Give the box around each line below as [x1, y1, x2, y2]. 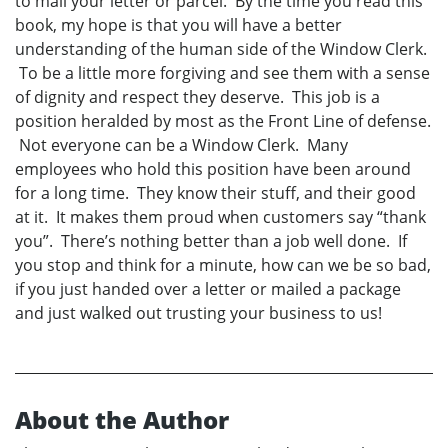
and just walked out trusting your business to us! [15, 302, 382, 325]
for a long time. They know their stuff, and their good [15, 182, 416, 205]
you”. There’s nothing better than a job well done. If [15, 230, 407, 253]
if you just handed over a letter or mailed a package [15, 278, 401, 301]
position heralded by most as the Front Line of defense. [15, 110, 431, 133]
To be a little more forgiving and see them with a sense [15, 62, 430, 85]
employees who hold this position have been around [15, 158, 411, 181]
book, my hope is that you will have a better [15, 14, 342, 37]
